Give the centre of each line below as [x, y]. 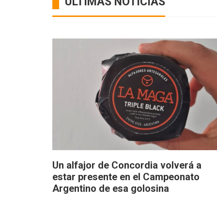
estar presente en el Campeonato [126, 177]
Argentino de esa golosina [111, 188]
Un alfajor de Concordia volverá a [127, 165]
